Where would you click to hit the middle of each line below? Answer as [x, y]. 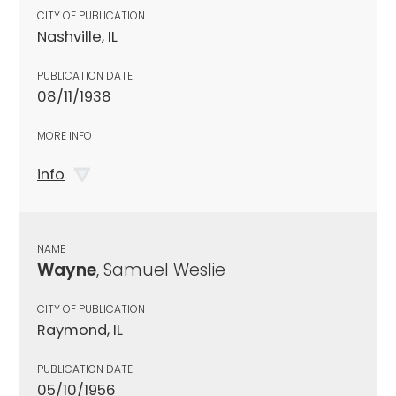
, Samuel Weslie [161, 270]
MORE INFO [65, 135]
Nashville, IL [77, 36]
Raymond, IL [80, 330]
